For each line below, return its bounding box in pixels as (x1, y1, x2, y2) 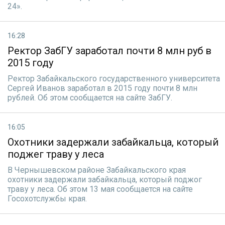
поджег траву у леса (8, 148, 104, 160)
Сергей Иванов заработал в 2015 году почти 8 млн (8, 83, 197, 93)
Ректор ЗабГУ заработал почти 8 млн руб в (8, 45, 211, 57)
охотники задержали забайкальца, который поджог (8, 175, 202, 184)
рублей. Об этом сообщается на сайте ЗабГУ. (8, 93, 172, 102)
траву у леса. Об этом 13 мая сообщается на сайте (8, 184, 193, 194)
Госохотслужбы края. (8, 194, 87, 203)
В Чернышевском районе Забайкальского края (8, 165, 186, 175)
